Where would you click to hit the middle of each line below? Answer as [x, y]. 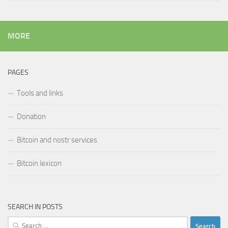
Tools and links [40, 93]
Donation [31, 117]
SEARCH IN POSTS [35, 207]
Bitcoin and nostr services [57, 140]
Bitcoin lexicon [39, 164]
